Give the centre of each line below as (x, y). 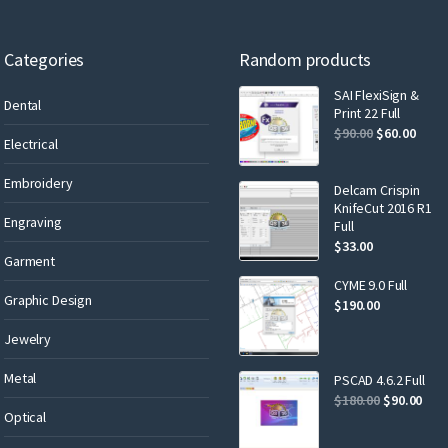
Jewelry (28, 338)
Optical (25, 416)
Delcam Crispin (377, 189)
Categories (44, 59)
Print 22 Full (367, 112)
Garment (30, 260)
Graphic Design (48, 299)
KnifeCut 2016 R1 (383, 207)
